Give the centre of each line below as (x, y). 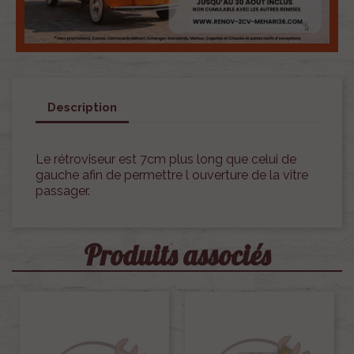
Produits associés (177, 256)
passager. (63, 191)
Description (82, 107)
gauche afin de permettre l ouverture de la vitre (172, 175)
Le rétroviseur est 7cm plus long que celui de (166, 160)
